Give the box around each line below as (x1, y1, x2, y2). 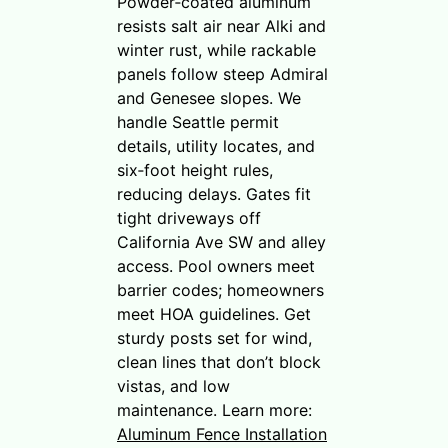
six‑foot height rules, (117, 159, 273, 180)
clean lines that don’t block (117, 351, 321, 372)
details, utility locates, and (117, 135, 315, 156)
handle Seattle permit (117, 111, 279, 132)
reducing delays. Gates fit (117, 183, 311, 204)
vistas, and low (117, 375, 230, 396)
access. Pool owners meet (117, 255, 315, 276)
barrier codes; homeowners (117, 279, 324, 300)
